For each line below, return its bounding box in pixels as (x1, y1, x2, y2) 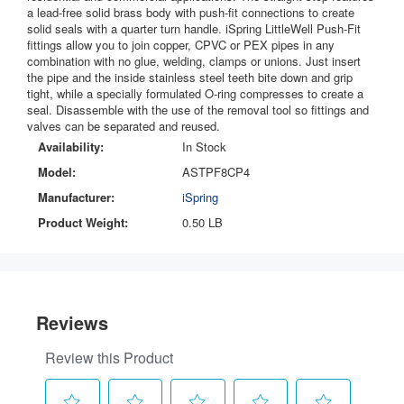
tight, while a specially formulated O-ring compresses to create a (27, 85, 363, 103)
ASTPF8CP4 (181, 163, 250, 181)
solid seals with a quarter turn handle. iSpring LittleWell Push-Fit (27, 20, 361, 38)
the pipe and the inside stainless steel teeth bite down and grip (27, 69, 353, 87)
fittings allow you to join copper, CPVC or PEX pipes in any (27, 36, 335, 54)
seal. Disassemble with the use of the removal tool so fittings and (27, 101, 369, 119)
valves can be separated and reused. (27, 117, 220, 135)
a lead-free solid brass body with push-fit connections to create (27, 4, 354, 22)
